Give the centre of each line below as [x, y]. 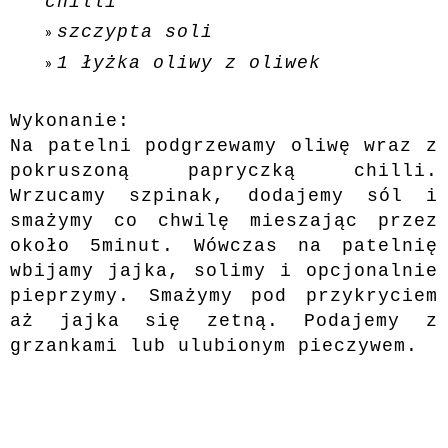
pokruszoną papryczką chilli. [224, 170]
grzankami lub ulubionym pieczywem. [214, 345]
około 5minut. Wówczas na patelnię [224, 245]
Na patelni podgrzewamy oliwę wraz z [224, 145]
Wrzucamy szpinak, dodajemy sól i [224, 195]
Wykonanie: [70, 120]
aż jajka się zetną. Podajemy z [224, 320]
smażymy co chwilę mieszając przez [224, 220]
